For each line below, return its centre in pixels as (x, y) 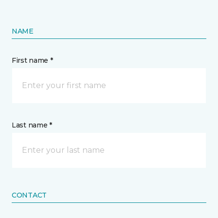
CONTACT (29, 195)
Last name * (32, 125)
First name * (32, 60)
